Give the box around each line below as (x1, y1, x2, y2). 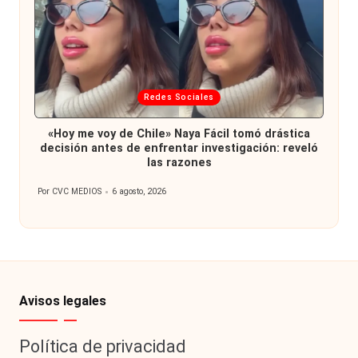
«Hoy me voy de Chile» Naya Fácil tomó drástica (48, 127, 310, 141)
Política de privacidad (19, 336, 186, 356)
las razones (146, 156, 212, 170)
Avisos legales (19, 292, 106, 308)
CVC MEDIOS (52, 186, 102, 197)
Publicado (37, 192, 74, 203)
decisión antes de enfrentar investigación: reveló (40, 141, 318, 156)
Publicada (45, 88, 101, 104)
